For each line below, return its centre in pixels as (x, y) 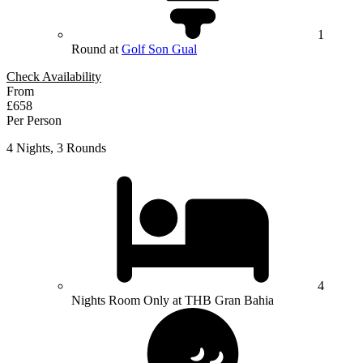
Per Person (34, 121)
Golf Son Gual (159, 49)
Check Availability (54, 77)
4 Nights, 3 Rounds (56, 148)
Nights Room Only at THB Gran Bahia (173, 301)
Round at (96, 49)
